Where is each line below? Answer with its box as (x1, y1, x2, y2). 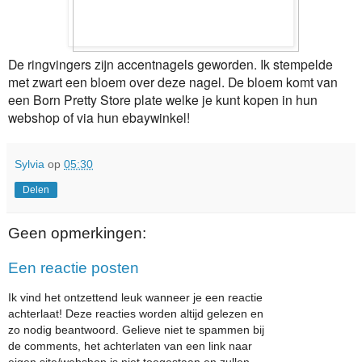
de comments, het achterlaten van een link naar (8, 339, 252, 352)
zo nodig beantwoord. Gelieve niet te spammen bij (8, 322, 264, 336)
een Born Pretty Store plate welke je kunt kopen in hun (8, 90, 318, 108)
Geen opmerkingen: (8, 224, 146, 242)
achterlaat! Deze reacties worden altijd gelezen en (8, 306, 263, 320)
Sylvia (15, 157, 44, 170)
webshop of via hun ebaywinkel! (8, 107, 190, 126)
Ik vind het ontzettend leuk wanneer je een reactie (8, 290, 263, 304)
